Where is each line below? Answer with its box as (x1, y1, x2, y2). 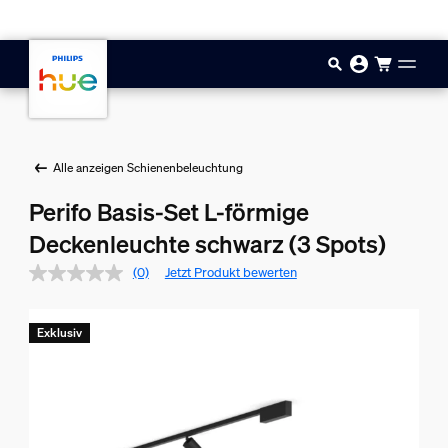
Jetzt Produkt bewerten (164, 264, 297, 281)
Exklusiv (36, 325, 82, 340)
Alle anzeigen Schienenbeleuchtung (52, 160, 243, 175)
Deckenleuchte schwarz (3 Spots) (28, 228, 386, 260)
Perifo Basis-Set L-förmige (28, 196, 309, 228)
